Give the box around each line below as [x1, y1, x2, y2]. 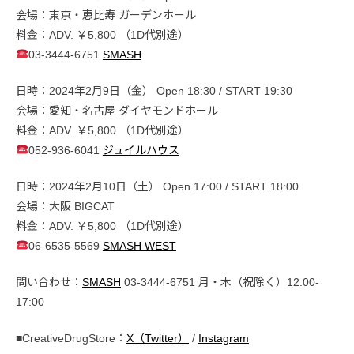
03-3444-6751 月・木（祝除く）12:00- [121, 275, 319, 288]
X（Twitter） [126, 331, 189, 345]
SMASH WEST [102, 239, 176, 252]
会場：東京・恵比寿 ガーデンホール [16, 8, 196, 21]
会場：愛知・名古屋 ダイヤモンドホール [16, 104, 218, 117]
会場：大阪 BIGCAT [16, 199, 115, 213]
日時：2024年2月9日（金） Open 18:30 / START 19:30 [16, 84, 292, 97]
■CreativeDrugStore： [16, 331, 126, 345]
